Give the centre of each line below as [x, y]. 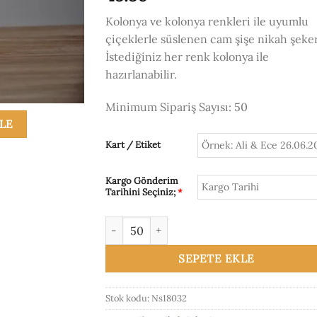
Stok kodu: [128, 298]
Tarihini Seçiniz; [142, 192]
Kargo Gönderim [142, 180]
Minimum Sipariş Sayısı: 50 [177, 106]
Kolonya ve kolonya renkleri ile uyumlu [207, 21]
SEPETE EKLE [217, 258]
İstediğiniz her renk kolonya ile [187, 57]
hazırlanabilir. [141, 74]
